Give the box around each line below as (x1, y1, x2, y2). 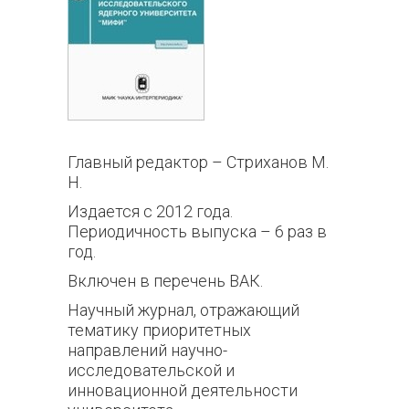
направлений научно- (68, 341, 227, 360)
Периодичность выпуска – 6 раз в (68, 222, 327, 241)
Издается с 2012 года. (68, 202, 233, 221)
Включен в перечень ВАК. (68, 271, 263, 290)
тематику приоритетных (68, 320, 251, 340)
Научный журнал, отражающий (68, 300, 299, 320)
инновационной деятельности (68, 381, 298, 400)
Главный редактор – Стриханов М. (68, 152, 329, 172)
